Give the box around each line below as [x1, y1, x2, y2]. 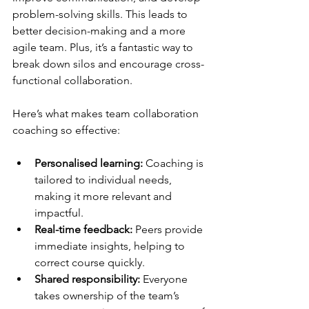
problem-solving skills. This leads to [12, 8, 190, 21]
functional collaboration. [12, 74, 132, 87]
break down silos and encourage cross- [12, 57, 204, 70]
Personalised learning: [34, 157, 143, 170]
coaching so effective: [12, 123, 120, 137]
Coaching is [143, 157, 206, 170]
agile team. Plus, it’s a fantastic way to [12, 41, 196, 54]
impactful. [34, 206, 83, 219]
